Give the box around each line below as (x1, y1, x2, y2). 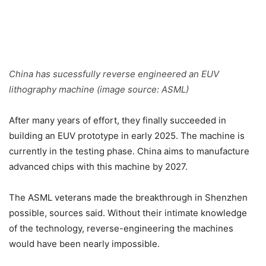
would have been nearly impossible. (9, 237, 160, 249)
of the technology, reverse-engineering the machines (9, 222, 233, 234)
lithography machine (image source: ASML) (9, 83, 189, 95)
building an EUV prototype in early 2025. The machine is (9, 129, 245, 141)
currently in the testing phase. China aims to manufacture (9, 145, 249, 157)
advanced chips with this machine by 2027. (9, 160, 188, 172)
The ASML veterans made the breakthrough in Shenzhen (9, 191, 248, 203)
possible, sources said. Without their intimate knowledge (9, 207, 247, 218)
